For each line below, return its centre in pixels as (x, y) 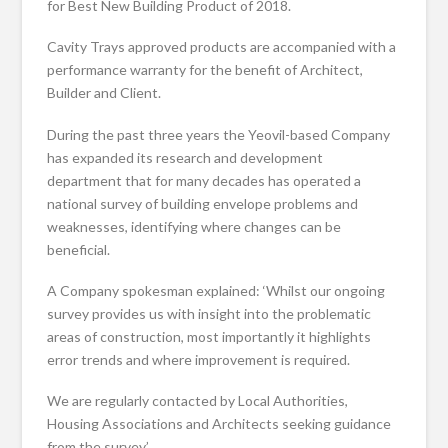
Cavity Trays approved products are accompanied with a (222, 47)
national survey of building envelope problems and (203, 203)
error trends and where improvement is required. (199, 359)
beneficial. (79, 249)
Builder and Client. (104, 93)
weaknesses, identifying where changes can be (194, 226)
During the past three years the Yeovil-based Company (219, 134)
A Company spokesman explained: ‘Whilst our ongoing (216, 290)
